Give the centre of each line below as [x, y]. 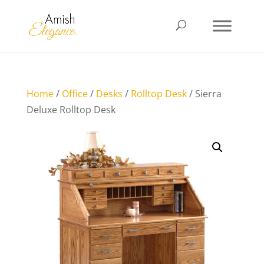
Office [75, 94]
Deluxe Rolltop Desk [71, 110]
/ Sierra [204, 94]
